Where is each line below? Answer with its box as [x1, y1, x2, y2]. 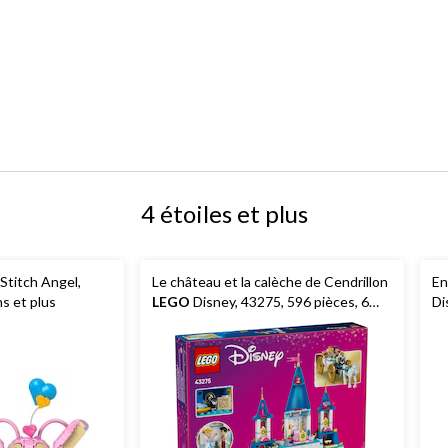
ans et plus [152, 312, 220, 330]
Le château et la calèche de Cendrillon [152, 272, 388, 290]
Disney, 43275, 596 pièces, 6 [190, 292, 369, 310]
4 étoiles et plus [140, 198, 308, 228]
